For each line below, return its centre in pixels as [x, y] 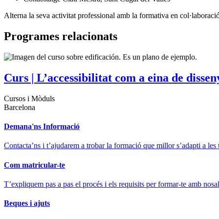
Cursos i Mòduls [29, 98]
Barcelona [20, 107]
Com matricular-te [34, 165]
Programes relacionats [61, 36]
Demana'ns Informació [42, 127]
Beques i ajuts [27, 203]
